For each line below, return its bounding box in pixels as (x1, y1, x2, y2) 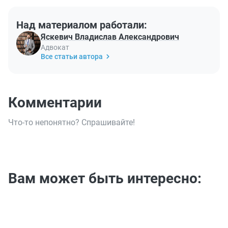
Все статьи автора (41, 52, 103, 61)
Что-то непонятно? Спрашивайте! (8, 117, 135, 127)
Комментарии (8, 94, 102, 111)
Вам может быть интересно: (8, 169, 202, 187)
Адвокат (41, 43, 69, 51)
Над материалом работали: (16, 18, 147, 31)
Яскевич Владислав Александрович (41, 32, 179, 42)
